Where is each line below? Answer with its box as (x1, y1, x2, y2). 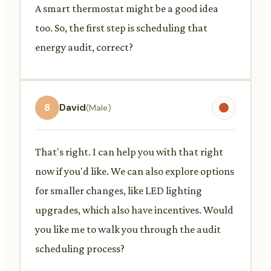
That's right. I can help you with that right (35, 145, 223, 158)
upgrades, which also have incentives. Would (35, 203, 233, 216)
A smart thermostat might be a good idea (35, 2, 218, 15)
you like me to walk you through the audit (35, 223, 221, 235)
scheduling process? (35, 242, 125, 255)
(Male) (86, 102, 111, 113)
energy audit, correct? (35, 41, 133, 53)
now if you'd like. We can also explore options (35, 165, 234, 177)
